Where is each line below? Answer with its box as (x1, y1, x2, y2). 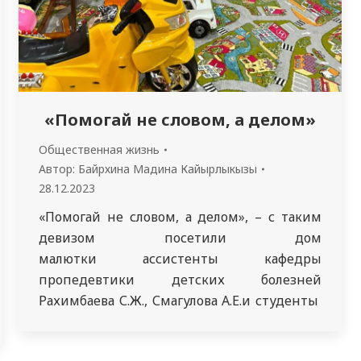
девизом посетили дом (39, 228, 322, 247)
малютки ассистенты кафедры (39, 249, 322, 268)
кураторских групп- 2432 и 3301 (39, 312, 322, 330)
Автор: (39, 160, 78, 176)
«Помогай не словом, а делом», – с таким (39, 207, 322, 226)
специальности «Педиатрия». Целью (39, 333, 322, 351)
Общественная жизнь (39, 141, 160, 157)
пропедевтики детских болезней (39, 270, 322, 288)
